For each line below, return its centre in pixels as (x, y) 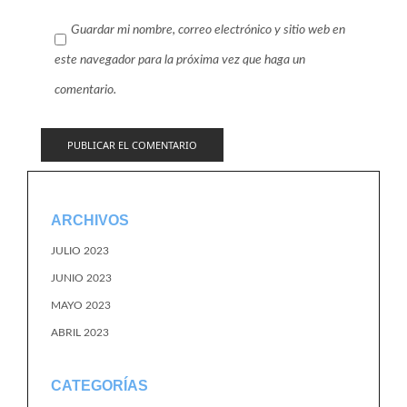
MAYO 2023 (81, 305)
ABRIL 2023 (80, 333)
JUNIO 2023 (81, 278)
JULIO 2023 (80, 251)
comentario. (85, 90)
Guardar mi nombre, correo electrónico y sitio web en (208, 30)
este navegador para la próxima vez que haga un (180, 60)
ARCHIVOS (90, 220)
